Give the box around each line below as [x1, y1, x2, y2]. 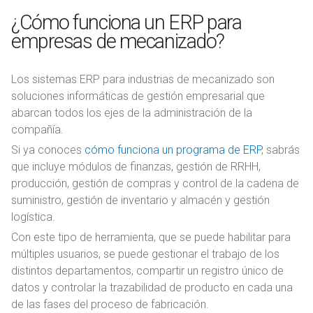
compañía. [11, 123, 64, 137]
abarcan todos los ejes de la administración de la [11, 106, 252, 120]
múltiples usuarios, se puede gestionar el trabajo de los [11, 247, 279, 261]
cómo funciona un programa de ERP [85, 143, 261, 157]
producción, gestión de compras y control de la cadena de [11, 177, 299, 191]
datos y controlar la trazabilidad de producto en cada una [11, 281, 293, 295]
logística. [11, 210, 55, 224]
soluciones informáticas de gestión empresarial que [11, 89, 265, 103]
